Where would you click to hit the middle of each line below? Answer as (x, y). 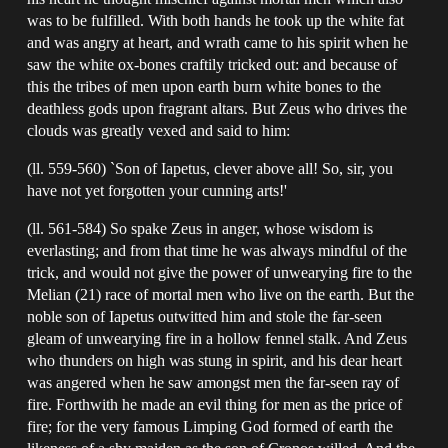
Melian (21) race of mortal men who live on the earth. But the (221, 294)
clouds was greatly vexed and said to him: (159, 130)
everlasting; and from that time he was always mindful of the (217, 250)
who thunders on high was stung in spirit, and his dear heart (215, 360)
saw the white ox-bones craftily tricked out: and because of (212, 64)
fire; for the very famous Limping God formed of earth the (210, 426)
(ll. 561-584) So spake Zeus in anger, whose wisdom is (200, 228)
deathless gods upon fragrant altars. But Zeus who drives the (217, 108)
